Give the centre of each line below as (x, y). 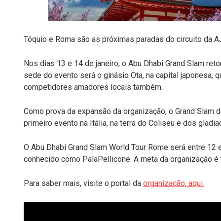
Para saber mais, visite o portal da (83, 183)
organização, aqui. (174, 183)
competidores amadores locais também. (93, 87)
